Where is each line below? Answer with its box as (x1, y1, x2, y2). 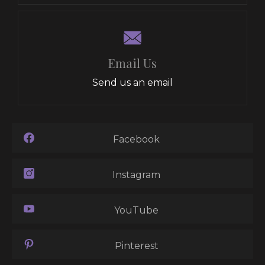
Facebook (113, 133, 160, 145)
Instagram (112, 169, 160, 180)
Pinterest (114, 240, 159, 251)
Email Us (108, 54, 157, 71)
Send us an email (92, 76, 173, 88)
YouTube (114, 204, 159, 216)
